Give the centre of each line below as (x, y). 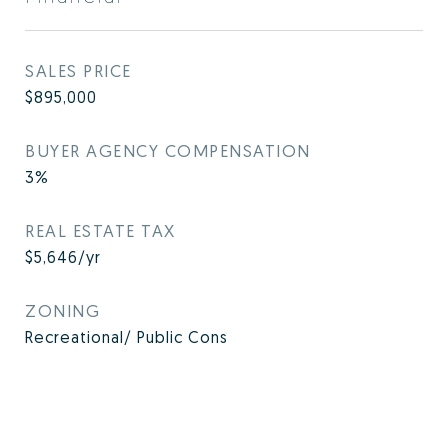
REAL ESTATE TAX (100, 231)
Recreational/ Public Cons (126, 337)
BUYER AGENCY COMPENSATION (168, 151)
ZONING (62, 311)
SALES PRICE (78, 71)
